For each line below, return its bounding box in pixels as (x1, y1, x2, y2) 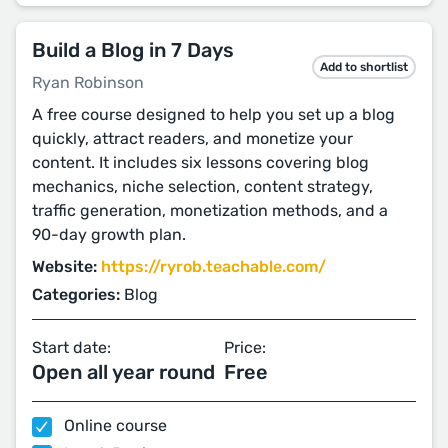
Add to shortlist (320, 59, 408, 74)
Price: (224, 338, 266, 357)
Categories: (32, 285, 120, 304)
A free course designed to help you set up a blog (32, 105, 395, 124)
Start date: (32, 338, 111, 357)
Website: (32, 257, 97, 276)
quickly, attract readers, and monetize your (32, 129, 353, 148)
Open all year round (32, 360, 215, 384)
